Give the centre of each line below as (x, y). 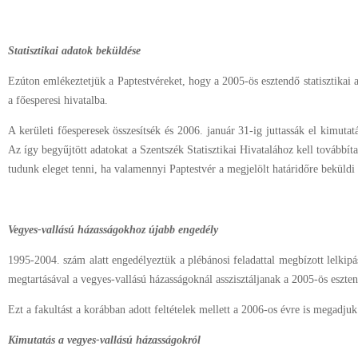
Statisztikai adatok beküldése (74, 51)
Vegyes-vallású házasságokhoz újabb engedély (113, 230)
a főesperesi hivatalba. (58, 100)
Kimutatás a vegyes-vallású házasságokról (104, 340)
